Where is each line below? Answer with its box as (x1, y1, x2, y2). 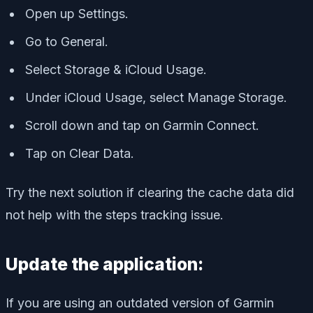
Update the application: (6, 253, 203, 275)
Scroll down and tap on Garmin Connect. (25, 117, 259, 133)
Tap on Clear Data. (25, 145, 134, 161)
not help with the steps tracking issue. (6, 207, 224, 222)
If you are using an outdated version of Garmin (6, 295, 274, 310)
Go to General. (25, 34, 108, 49)
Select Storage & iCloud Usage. (25, 61, 207, 77)
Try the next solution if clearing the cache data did (6, 184, 294, 200)
